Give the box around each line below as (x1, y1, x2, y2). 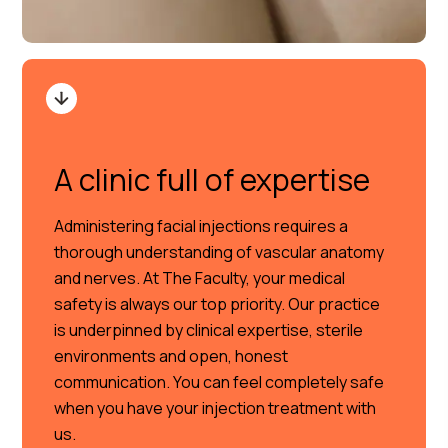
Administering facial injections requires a (54, 215, 349, 237)
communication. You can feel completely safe (54, 371, 385, 393)
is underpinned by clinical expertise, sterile (54, 319, 364, 341)
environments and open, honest (54, 345, 289, 367)
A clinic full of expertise (54, 159, 371, 200)
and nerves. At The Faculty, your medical (54, 267, 346, 289)
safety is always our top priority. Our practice (54, 293, 381, 315)
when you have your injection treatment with (54, 397, 377, 419)
